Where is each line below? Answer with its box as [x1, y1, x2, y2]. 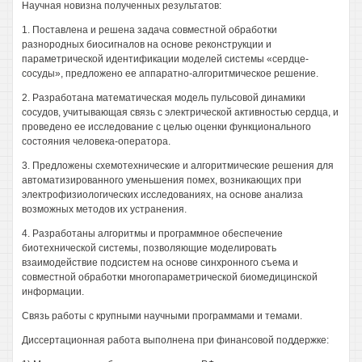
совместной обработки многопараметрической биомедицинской [22, 271, 318, 283]
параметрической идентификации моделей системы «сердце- [22, 53, 309, 65]
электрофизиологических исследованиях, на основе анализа [22, 189, 303, 200]
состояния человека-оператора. [22, 136, 170, 147]
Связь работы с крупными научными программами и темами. [22, 310, 302, 322]
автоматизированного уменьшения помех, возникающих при [22, 175, 301, 186]
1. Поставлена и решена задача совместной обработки [22, 24, 277, 36]
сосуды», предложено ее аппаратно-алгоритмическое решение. [22, 68, 318, 79]
